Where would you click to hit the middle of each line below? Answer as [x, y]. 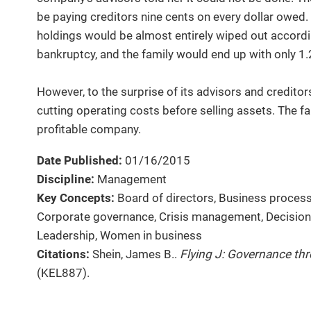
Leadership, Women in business [119, 235]
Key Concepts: [76, 197]
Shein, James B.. [136, 254]
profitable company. [89, 129]
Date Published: [79, 160]
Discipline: [66, 179]
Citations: [63, 254]
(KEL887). [63, 272]
